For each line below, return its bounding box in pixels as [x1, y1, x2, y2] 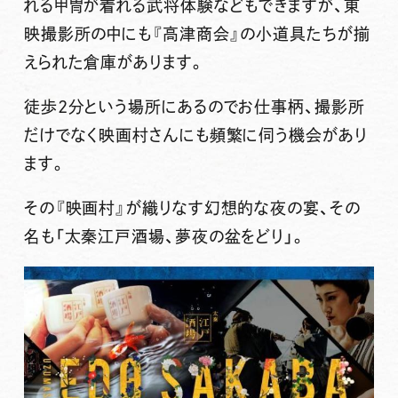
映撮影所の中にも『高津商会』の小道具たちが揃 [23, 26, 370, 43]
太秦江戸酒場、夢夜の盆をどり [64, 228, 285, 245]
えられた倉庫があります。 [23, 54, 205, 71]
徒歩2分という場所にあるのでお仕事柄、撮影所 [23, 99, 365, 115]
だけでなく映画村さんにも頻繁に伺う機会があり [23, 127, 368, 144]
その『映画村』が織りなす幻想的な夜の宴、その [23, 200, 361, 217]
